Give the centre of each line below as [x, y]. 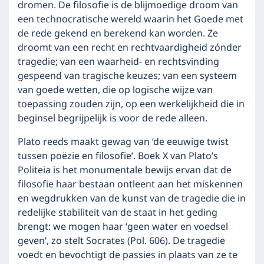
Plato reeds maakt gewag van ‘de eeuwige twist [123, 142]
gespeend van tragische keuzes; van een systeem [127, 76]
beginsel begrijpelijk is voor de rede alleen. [113, 118]
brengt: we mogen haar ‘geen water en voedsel [123, 227]
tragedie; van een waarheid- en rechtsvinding [118, 62]
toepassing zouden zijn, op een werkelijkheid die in [131, 104]
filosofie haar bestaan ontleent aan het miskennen [130, 184]
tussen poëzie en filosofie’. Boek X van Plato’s [118, 156]
